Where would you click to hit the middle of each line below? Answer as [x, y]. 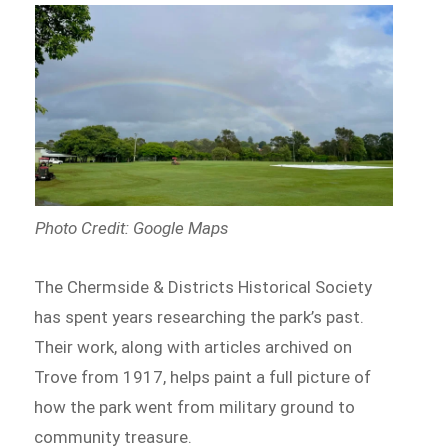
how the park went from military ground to [195, 406]
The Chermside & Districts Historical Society [203, 286]
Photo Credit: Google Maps [131, 228]
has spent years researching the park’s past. [199, 316]
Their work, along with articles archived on [193, 346]
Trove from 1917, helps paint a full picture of [203, 376]
